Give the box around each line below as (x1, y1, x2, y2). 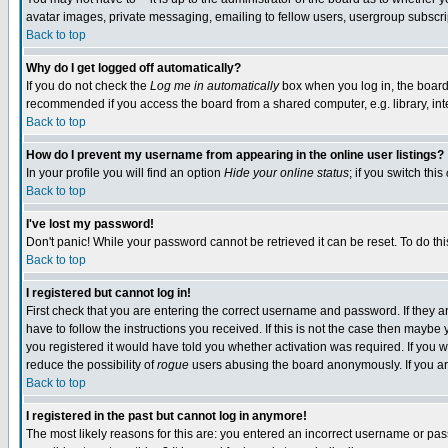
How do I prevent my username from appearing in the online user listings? (26, 148, 444, 162)
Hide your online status (224, 166, 349, 180)
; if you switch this (349, 166, 446, 180)
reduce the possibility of (26, 358, 157, 372)
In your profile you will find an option (26, 166, 224, 180)
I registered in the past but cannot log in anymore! (26, 409, 307, 423)
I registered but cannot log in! (26, 286, 191, 300)
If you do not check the (26, 79, 150, 93)
